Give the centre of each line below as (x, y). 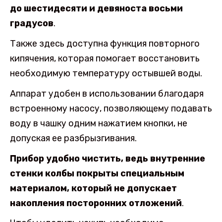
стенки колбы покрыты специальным (97, 173)
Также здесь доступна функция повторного (105, 44)
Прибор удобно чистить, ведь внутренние (108, 158)
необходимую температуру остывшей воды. (106, 74)
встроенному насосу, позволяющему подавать (111, 108)
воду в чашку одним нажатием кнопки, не (99, 123)
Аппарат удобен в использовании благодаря (107, 93)
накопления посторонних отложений (96, 203)
